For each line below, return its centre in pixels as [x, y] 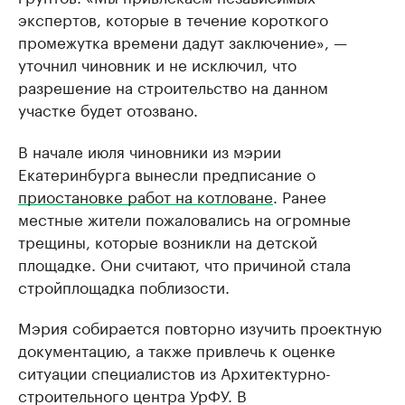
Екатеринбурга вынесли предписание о [167, 173]
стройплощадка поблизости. [124, 286]
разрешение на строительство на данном [173, 86]
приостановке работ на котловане [146, 195]
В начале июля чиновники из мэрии [150, 150]
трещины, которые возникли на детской [168, 240]
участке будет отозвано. [108, 108]
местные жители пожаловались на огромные [184, 218]
